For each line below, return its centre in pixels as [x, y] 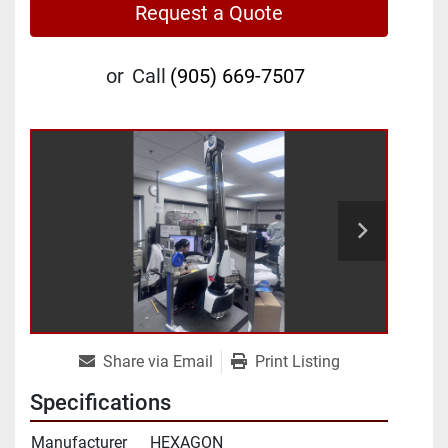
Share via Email [157, 361]
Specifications [100, 402]
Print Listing [297, 361]
